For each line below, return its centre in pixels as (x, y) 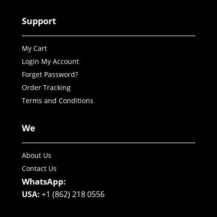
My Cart (34, 48)
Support (39, 21)
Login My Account (50, 62)
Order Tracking (46, 88)
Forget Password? (50, 75)
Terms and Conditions (57, 101)
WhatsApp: (44, 182)
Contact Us (39, 169)
